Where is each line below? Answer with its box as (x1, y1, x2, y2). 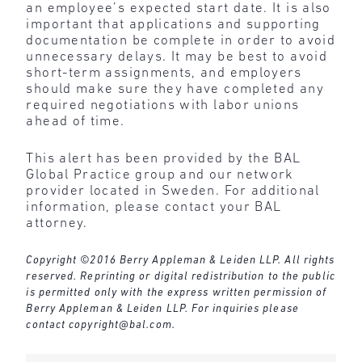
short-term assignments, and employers (26, 66, 302, 81)
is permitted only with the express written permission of (26, 288, 327, 299)
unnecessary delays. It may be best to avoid (26, 50, 327, 65)
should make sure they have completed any (26, 82, 324, 97)
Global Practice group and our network (26, 167, 294, 182)
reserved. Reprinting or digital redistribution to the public (26, 271, 335, 283)
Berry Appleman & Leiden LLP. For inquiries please (26, 304, 299, 315)
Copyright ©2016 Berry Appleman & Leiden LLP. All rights (26, 255, 335, 267)
